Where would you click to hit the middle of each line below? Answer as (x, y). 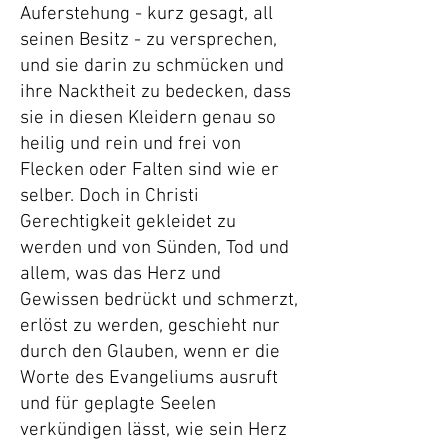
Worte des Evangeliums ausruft (149, 378)
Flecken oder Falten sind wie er (149, 170)
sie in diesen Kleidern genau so (148, 118)
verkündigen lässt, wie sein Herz (153, 430)
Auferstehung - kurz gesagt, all (146, 14)
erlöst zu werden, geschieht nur (150, 326)
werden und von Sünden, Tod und (154, 248)
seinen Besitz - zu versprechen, (148, 40)
